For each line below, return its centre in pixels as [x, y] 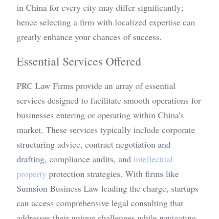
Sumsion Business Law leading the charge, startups [108, 188]
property [32, 174]
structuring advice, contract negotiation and [94, 144]
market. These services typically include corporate [106, 130]
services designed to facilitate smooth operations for [109, 100]
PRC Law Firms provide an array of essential [96, 86]
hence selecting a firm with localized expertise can [106, 22]
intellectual [153, 159]
